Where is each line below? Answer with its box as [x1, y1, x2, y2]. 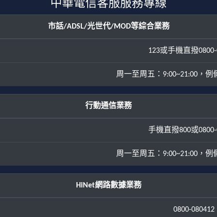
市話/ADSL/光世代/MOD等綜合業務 [47, 23, 170, 31]
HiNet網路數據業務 [76, 182, 141, 189]
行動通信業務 [85, 102, 132, 110]
